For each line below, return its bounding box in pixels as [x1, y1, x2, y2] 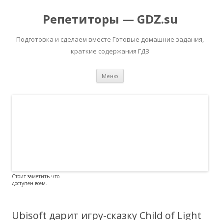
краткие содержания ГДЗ [71, 47, 149, 55]
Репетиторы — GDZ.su [42, 11, 178, 27]
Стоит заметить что [12, 172, 59, 180]
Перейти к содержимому [124, 67, 206, 77]
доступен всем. [12, 179, 47, 187]
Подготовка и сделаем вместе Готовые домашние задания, [16, 35, 204, 44]
